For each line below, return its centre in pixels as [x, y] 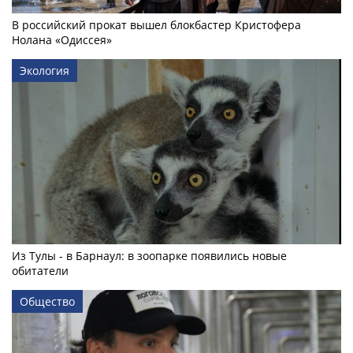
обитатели [40, 271]
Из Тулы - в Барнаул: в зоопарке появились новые [149, 256]
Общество [47, 302]
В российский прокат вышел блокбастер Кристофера [156, 25]
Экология [45, 71]
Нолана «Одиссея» [62, 40]
